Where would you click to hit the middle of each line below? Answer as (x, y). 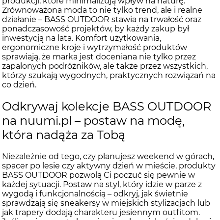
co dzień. (19, 85)
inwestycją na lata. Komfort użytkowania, (82, 38)
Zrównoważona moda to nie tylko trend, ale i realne (102, 10)
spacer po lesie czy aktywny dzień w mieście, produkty (109, 165)
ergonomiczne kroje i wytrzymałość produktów (95, 48)
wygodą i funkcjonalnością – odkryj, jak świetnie (95, 193)
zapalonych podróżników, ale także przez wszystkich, (105, 66)
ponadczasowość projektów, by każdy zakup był (96, 29)
